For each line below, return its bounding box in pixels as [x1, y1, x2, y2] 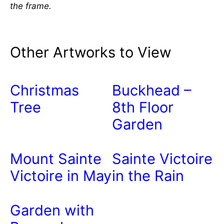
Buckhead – [112, 81, 191, 99]
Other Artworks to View [10, 43, 171, 61]
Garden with [10, 201, 94, 219]
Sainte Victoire [112, 150, 212, 168]
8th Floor [112, 98, 173, 116]
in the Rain [112, 167, 184, 185]
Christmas [10, 81, 79, 99]
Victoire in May [10, 167, 111, 185]
